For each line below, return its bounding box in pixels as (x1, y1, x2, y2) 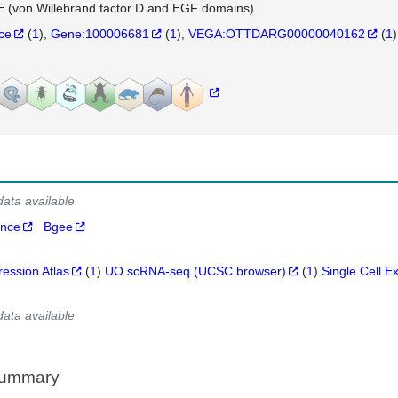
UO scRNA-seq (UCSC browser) (105, 264, 287, 278)
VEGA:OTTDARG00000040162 (187, 27, 365, 41)
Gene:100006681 (50, 27, 149, 41)
